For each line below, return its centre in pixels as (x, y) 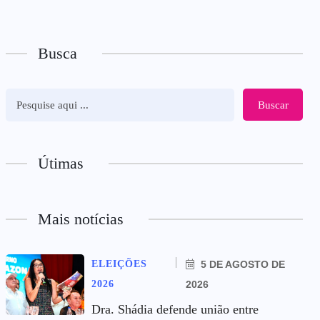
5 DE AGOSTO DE (242, 264)
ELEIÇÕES (119, 264)
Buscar (273, 105)
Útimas (61, 163)
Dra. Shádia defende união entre (175, 309)
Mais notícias (81, 219)
